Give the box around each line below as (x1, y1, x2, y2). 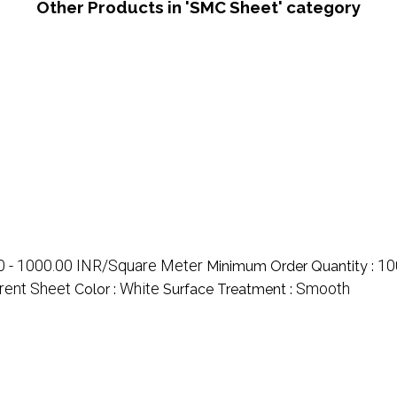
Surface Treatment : (163, 280, 296, 298)
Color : (74, 280, 120, 298)
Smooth (296, 278, 350, 298)
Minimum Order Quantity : (206, 257, 378, 275)
